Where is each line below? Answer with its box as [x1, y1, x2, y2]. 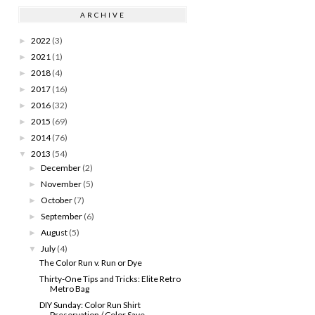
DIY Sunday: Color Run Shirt [39, 299, 141, 310]
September [41, 210, 83, 221]
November [41, 178, 82, 189]
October [41, 194, 73, 205]
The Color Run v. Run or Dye [39, 257, 142, 268]
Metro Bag [49, 283, 89, 294]
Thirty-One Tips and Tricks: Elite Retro [39, 273, 181, 284]
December [41, 162, 82, 173]
